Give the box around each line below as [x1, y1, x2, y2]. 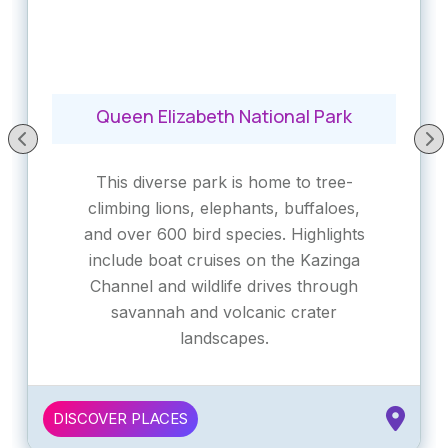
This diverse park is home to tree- [95, 172, 353, 193]
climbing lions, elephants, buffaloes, [88, 198, 360, 219]
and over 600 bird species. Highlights [83, 224, 365, 245]
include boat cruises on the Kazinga [88, 250, 360, 271]
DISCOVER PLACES [53, 409, 188, 429]
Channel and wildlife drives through [90, 276, 358, 297]
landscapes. [179, 328, 269, 349]
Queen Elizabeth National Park [96, 104, 352, 129]
